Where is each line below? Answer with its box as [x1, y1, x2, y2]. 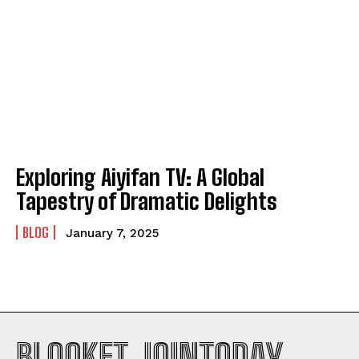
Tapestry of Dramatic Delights [16, 187, 277, 215]
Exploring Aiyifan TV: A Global [16, 163, 264, 191]
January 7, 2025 [66, 225, 159, 240]
